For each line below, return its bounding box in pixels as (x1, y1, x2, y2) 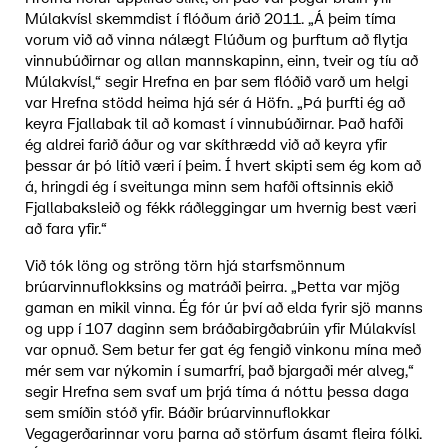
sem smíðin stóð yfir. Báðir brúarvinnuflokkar (24, 403, 330, 423)
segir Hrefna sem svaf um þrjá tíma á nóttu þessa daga (24, 382, 409, 402)
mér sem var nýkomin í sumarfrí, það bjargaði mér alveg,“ (24, 361, 414, 381)
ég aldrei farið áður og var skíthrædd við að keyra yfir (24, 135, 387, 155)
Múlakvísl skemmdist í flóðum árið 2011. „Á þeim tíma (24, 9, 396, 29)
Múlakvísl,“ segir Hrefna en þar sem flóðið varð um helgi (24, 72, 408, 92)
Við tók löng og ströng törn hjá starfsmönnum (24, 256, 345, 276)
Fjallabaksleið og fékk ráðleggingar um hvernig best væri (24, 198, 416, 218)
